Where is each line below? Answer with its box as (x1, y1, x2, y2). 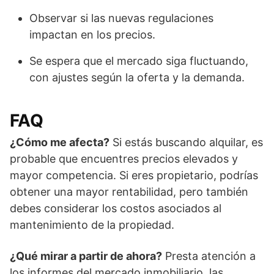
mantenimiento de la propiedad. (10, 218, 174, 231)
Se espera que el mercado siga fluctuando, (29, 54, 248, 67)
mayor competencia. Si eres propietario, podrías (10, 168, 258, 182)
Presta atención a (162, 249, 256, 262)
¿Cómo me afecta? (10, 135, 109, 149)
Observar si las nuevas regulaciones (29, 11, 213, 24)
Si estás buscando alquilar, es (109, 135, 263, 149)
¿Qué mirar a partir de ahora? (10, 249, 162, 262)
